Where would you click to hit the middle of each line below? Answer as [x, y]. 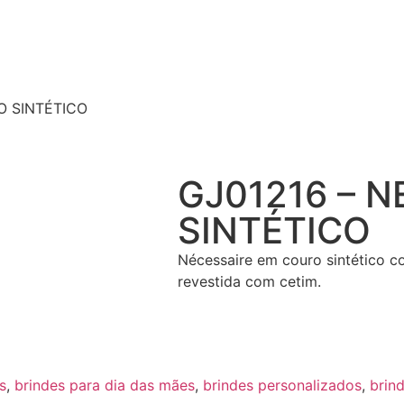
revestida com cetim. [250, 281]
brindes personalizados [282, 386]
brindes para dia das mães [105, 386]
